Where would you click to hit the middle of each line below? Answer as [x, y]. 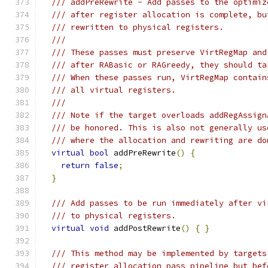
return [75, 165]
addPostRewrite [145, 228]
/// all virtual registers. [114, 90]
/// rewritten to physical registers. [138, 27]
